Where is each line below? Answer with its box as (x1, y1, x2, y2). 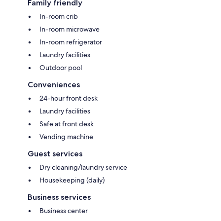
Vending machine (39, 132, 93, 142)
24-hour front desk (39, 94, 98, 103)
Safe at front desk (39, 119, 94, 129)
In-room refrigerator (39, 37, 102, 47)
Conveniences (28, 80, 80, 90)
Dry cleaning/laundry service (39, 163, 127, 172)
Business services (28, 192, 91, 202)
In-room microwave (39, 25, 100, 34)
